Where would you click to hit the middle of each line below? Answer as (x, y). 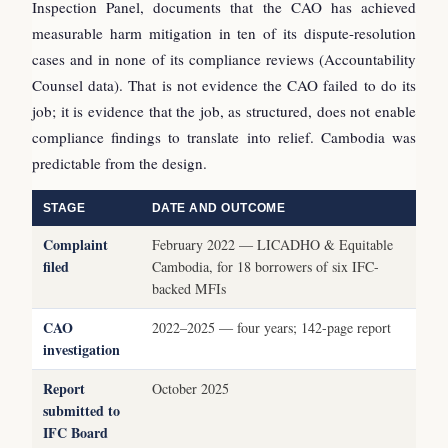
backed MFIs (189, 288)
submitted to (81, 410)
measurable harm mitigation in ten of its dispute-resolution (224, 32)
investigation (81, 349)
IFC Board (75, 432)
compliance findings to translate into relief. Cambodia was (224, 136)
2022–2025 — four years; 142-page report (271, 327)
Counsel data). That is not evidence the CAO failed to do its (224, 84)
